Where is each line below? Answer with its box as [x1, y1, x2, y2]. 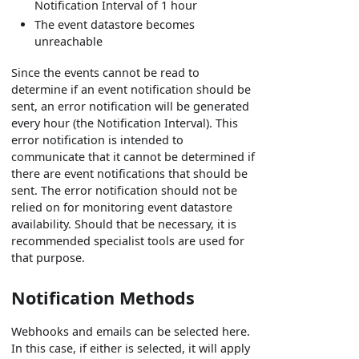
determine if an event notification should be [11, 82, 252, 98]
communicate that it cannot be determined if [11, 149, 256, 165]
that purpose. [11, 250, 86, 266]
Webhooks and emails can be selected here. [11, 324, 251, 340]
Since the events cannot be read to [11, 65, 200, 81]
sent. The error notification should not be [11, 183, 238, 199]
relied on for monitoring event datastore [11, 200, 233, 216]
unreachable [34, 34, 103, 50]
